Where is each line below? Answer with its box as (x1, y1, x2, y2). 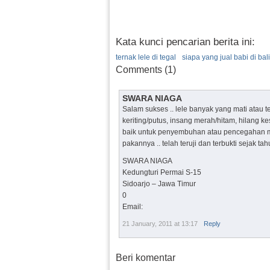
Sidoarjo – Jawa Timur (122, 180, 196, 188)
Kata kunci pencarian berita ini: (116, 36, 255, 48)
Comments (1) (116, 64, 176, 75)
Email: (122, 202, 143, 211)
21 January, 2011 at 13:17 (122, 220, 198, 227)
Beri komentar (116, 253, 175, 263)
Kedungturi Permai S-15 (122, 168, 201, 177)
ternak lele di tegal (116, 53, 176, 61)
